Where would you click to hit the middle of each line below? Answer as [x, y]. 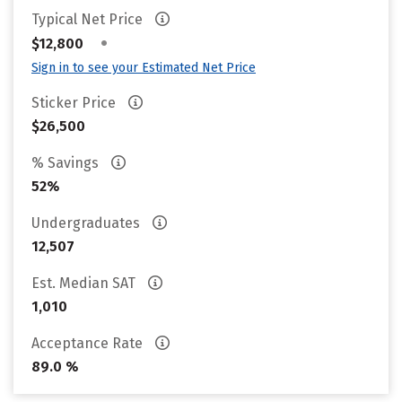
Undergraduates [87, 223]
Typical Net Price [89, 19]
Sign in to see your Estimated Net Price [144, 68]
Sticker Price [75, 103]
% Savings [67, 163]
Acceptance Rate [89, 343]
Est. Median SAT [85, 283]
